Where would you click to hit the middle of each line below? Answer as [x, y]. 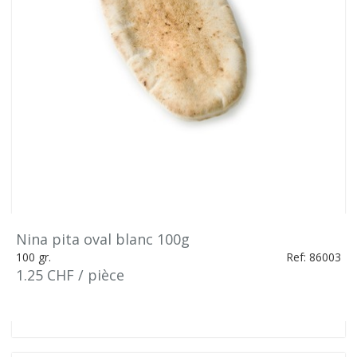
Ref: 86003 [314, 257]
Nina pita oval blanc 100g [103, 239]
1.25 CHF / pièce [70, 275]
